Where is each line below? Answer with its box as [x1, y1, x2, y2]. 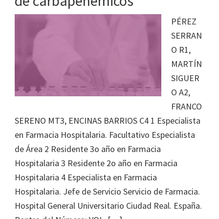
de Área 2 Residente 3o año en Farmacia [15, 143, 161, 154]
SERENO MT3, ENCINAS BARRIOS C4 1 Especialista [15, 115, 200, 126]
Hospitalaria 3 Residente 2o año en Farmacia [15, 157, 177, 169]
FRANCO [171, 101, 202, 112]
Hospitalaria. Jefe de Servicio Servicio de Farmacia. [15, 186, 200, 197]
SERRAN [171, 30, 202, 41]
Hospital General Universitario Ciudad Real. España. [15, 200, 202, 211]
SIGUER [171, 72, 199, 84]
